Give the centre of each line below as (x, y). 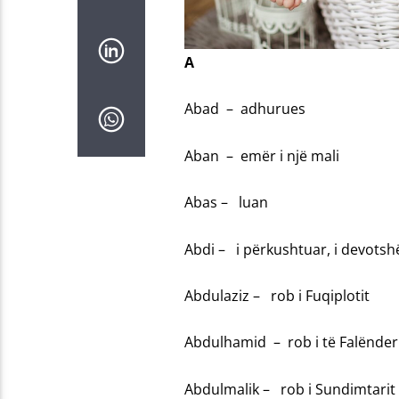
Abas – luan (226, 203)
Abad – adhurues (244, 109)
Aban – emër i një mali (261, 155)
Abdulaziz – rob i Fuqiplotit (277, 296)
